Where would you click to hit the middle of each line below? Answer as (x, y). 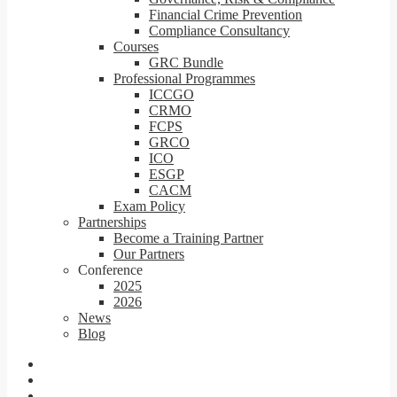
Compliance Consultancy (219, 31)
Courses (136, 47)
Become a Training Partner (188, 238)
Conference (110, 270)
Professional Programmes (184, 78)
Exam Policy (149, 206)
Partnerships (112, 222)
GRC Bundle (186, 62)
